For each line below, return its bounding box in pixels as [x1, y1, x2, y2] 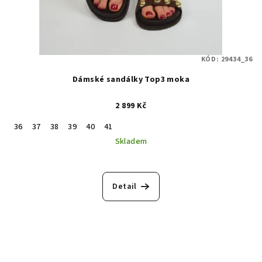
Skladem [115, 135, 147, 147]
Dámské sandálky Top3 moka [73, 73, 189, 85]
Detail [112, 180, 137, 192]
